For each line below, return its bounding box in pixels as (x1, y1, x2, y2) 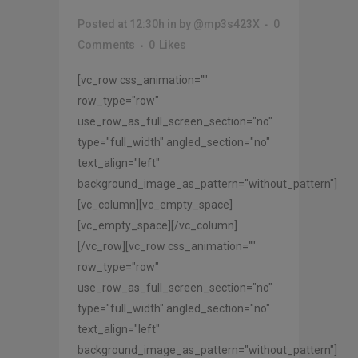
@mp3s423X (193, 17, 260, 30)
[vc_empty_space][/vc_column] (78, 218, 237, 232)
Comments (78, 38, 135, 51)
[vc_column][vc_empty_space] (78, 197, 233, 211)
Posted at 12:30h (78, 17, 165, 30)
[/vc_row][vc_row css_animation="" (78, 239, 256, 253)
